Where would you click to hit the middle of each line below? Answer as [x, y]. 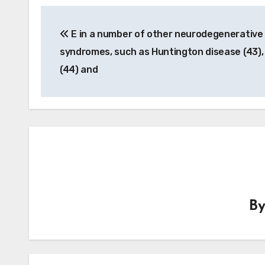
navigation [88, 41]
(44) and [79, 70]
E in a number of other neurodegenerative [166, 34]
